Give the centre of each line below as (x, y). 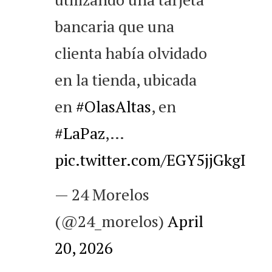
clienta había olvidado (131, 53)
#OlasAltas (114, 107)
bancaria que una (114, 26)
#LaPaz (80, 133)
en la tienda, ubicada (126, 80)
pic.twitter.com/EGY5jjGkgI (150, 160)
